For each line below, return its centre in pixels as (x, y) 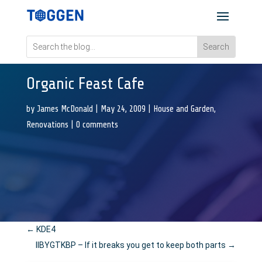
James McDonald (65, 109)
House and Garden (183, 109)
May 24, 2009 (123, 109)
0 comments (97, 125)
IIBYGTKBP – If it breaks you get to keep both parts (131, 245)
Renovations (47, 125)
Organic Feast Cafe (85, 83)
